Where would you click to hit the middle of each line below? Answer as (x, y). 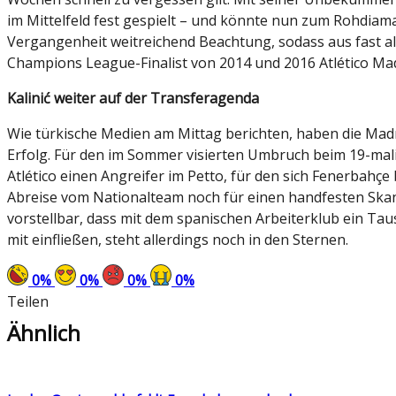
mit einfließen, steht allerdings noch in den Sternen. (178, 240)
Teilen (28, 302)
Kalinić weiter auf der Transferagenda (133, 99)
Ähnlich (44, 333)
